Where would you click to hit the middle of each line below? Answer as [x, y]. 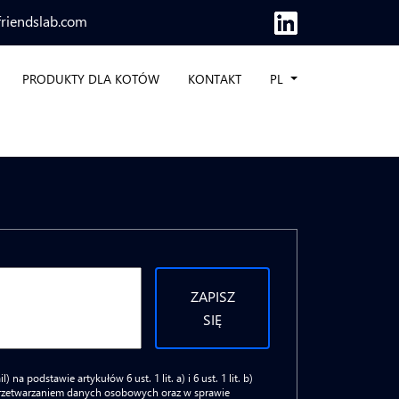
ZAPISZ [212, 296]
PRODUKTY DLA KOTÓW [91, 78]
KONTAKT [215, 78]
